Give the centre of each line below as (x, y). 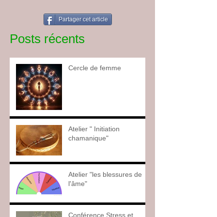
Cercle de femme (95, 68)
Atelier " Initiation (94, 129)
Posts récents (47, 39)
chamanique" (88, 138)
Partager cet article (83, 19)
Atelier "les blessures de (105, 174)
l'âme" (78, 184)
